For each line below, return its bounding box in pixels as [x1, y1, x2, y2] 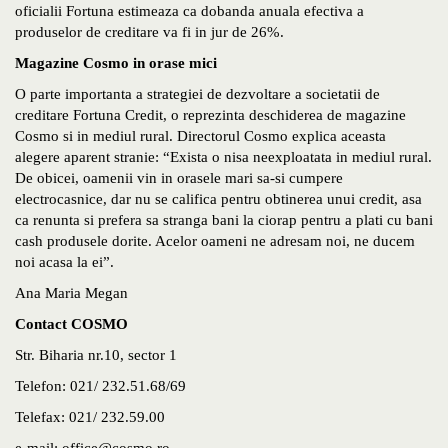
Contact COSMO [15, 316, 128, 333]
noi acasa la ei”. [15, 254, 114, 271]
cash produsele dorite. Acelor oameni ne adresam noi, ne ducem [15, 233, 415, 250]
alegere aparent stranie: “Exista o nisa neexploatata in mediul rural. [15, 149, 432, 166]
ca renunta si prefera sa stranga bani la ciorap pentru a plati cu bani [15, 212, 433, 229]
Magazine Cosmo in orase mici [15, 55, 217, 72]
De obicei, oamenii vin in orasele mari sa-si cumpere [15, 170, 343, 187]
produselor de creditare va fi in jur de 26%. [15, 24, 284, 41]
